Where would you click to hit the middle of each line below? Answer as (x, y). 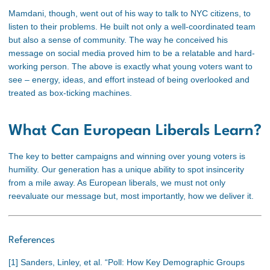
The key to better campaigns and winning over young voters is (127, 156)
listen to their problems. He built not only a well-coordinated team (132, 27)
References (32, 241)
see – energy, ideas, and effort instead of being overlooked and (129, 80)
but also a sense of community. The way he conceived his (118, 40)
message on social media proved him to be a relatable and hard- (132, 53)
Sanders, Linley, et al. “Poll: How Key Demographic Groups (131, 262)
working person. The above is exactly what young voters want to (130, 67)
